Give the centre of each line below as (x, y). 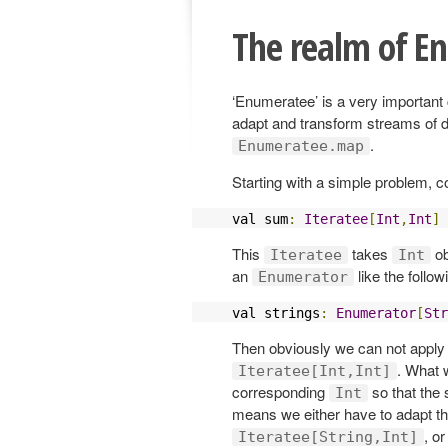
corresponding (280, 391)
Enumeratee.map (301, 145)
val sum (260, 218)
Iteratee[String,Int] (328, 436)
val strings (276, 312)
